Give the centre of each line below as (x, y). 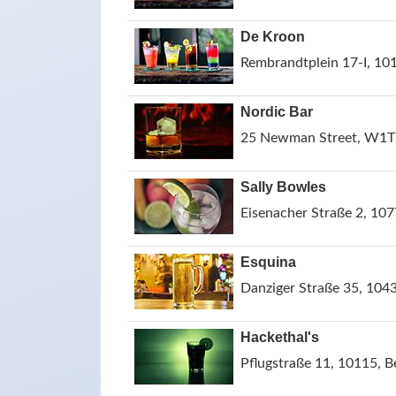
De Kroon (273, 37)
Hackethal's (280, 337)
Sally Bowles (283, 187)
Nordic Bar (277, 112)
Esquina (268, 262)
